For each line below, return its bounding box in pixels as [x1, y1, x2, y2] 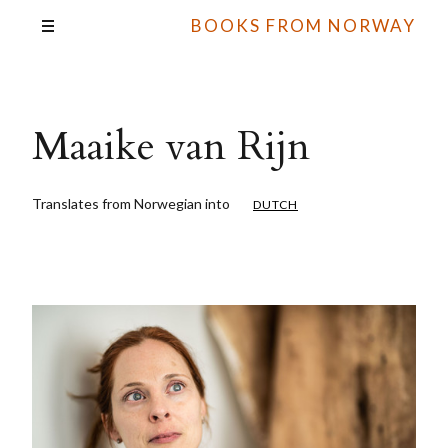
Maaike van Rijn [32, 119, 310, 174]
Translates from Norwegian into [32, 195, 233, 212]
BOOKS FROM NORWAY [191, 15, 416, 36]
